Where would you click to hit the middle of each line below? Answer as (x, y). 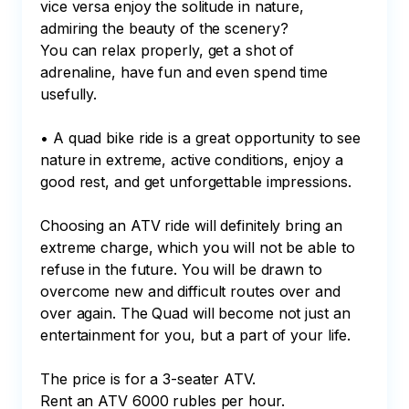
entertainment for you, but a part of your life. (196, 335)
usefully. (69, 94)
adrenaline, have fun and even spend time (186, 72)
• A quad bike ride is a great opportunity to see (203, 138)
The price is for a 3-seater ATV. (148, 379)
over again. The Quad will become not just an (198, 313)
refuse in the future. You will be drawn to (184, 269)
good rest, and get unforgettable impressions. (196, 182)
